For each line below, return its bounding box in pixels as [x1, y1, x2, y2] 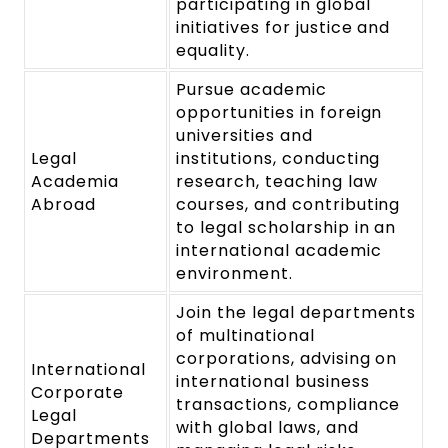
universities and [176, 124, 313, 148]
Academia [31, 170, 120, 194]
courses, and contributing [176, 193, 401, 217]
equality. [176, 39, 251, 63]
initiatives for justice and [176, 16, 391, 40]
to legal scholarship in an [176, 216, 397, 240]
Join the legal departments [176, 301, 417, 325]
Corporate [31, 381, 125, 405]
